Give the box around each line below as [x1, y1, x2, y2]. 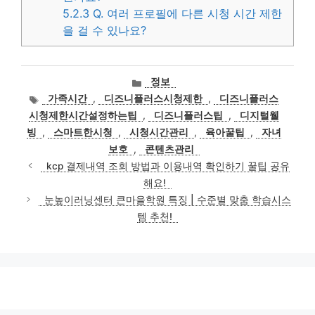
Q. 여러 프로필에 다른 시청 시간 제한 [89, 6, 283, 20]
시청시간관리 [129, 126, 188, 138]
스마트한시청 [53, 126, 112, 138]
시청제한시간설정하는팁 [29, 109, 137, 121]
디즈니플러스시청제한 [104, 92, 203, 104]
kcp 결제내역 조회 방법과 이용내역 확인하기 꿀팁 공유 [46, 160, 290, 172]
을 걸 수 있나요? [63, 22, 147, 37]
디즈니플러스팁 [154, 109, 223, 121]
